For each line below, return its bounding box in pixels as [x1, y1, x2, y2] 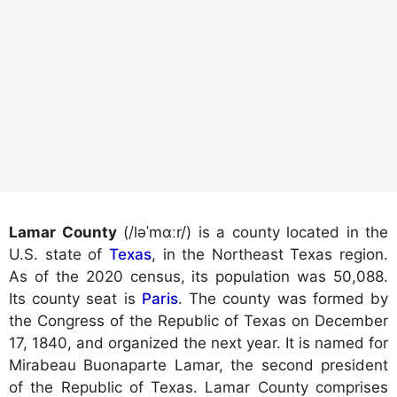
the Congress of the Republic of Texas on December [9, 312, 388, 331]
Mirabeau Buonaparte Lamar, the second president [9, 356, 388, 375]
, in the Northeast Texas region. [151, 245, 388, 264]
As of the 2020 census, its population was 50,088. [9, 268, 388, 286]
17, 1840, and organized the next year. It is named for [9, 334, 388, 353]
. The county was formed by [177, 290, 389, 308]
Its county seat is [9, 290, 142, 308]
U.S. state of [9, 245, 109, 264]
